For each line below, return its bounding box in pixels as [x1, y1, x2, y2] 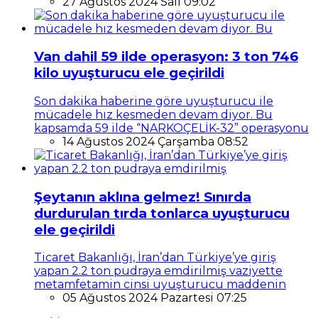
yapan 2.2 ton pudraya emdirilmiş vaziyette [34, 264, 283, 278]
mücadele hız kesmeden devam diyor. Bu [34, 107, 273, 121]
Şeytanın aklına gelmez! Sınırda [34, 188, 251, 205]
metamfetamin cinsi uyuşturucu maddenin [34, 278, 286, 292]
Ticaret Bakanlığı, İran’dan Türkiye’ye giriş [34, 251, 276, 265]
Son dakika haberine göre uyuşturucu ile [34, 94, 273, 108]
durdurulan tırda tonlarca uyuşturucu [34, 204, 290, 221]
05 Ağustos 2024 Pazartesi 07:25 [62, 291, 247, 305]
